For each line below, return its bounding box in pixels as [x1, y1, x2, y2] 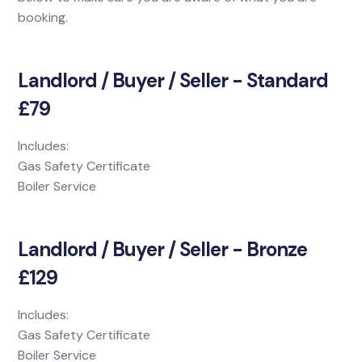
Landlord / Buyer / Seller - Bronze [18, 237, 308, 262]
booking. [18, 9, 69, 26]
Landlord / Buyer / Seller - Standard [18, 68, 329, 93]
